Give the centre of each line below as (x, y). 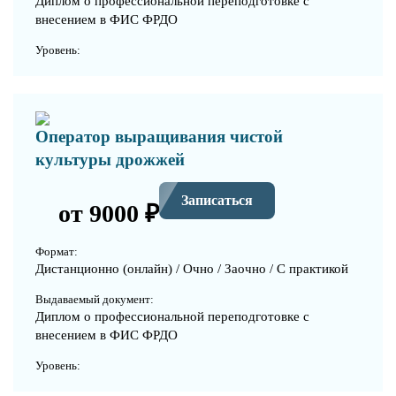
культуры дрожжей (110, 159)
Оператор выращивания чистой (159, 136)
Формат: (57, 251)
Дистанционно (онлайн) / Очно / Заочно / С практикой (192, 268)
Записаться (217, 201)
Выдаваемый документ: (95, 299)
